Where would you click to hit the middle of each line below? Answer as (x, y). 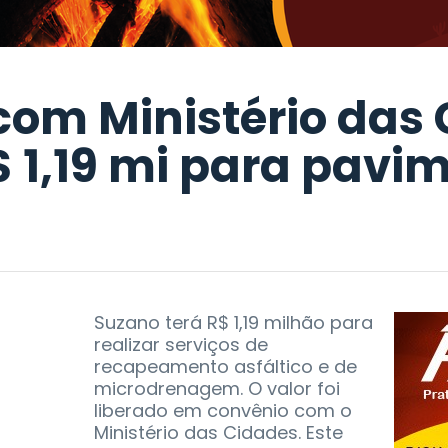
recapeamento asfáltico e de (225, 367)
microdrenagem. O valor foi (217, 389)
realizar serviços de (181, 345)
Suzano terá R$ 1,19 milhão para (233, 323)
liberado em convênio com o (223, 411)
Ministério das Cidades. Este (218, 433)
